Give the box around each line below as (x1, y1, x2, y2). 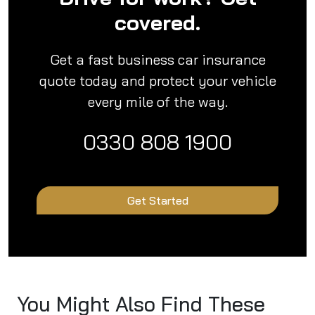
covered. (115, 9, 200, 37)
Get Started (127, 193, 188, 208)
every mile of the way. (87, 93, 228, 111)
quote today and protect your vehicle (39, 72, 276, 90)
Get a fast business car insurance (49, 51, 266, 69)
